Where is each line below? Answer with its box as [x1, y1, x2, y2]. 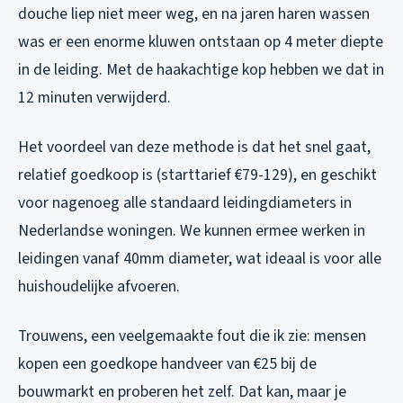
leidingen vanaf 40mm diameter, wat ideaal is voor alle [18, 247, 381, 271]
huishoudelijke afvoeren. [18, 275, 180, 299]
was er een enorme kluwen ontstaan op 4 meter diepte [18, 31, 383, 54]
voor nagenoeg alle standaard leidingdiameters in [18, 192, 352, 215]
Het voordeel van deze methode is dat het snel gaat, [18, 136, 371, 159]
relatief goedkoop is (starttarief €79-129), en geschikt [18, 164, 377, 187]
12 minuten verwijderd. [18, 86, 171, 110]
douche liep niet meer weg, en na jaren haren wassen [18, 3, 370, 26]
